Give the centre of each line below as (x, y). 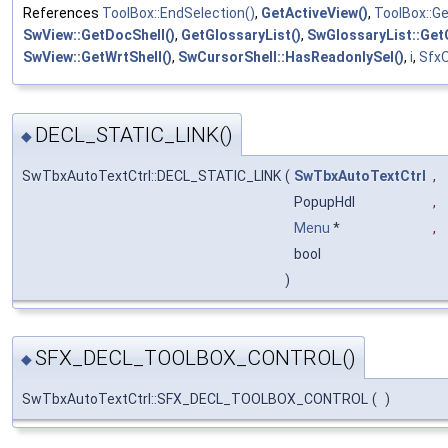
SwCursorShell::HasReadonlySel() (291, 57)
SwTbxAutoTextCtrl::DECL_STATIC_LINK (151, 175)
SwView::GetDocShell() (99, 35)
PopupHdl (326, 201)
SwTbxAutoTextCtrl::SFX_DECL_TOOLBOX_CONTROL (195, 399)
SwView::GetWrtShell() (97, 57)
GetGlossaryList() (241, 35)
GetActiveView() (314, 13)
